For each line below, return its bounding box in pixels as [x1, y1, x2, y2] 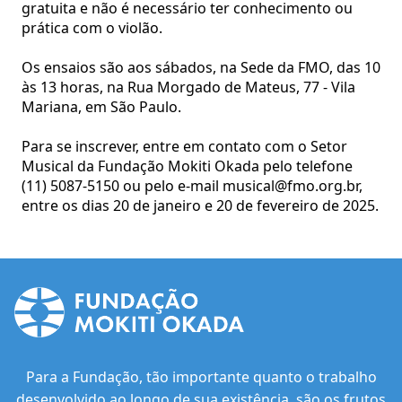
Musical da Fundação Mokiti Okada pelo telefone [22, 155, 353, 176]
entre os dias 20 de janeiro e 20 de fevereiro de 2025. [22, 195, 379, 215]
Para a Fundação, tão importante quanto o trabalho [25, 366, 377, 387]
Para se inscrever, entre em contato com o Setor [22, 135, 347, 156]
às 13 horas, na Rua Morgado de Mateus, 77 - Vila [22, 76, 355, 97]
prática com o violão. [22, 17, 162, 38]
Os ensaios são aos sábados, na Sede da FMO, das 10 [22, 57, 380, 77]
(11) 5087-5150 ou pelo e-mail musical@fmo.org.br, [22, 175, 363, 196]
